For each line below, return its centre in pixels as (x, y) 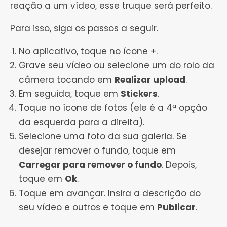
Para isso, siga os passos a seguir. (84, 29)
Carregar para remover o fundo (90, 165)
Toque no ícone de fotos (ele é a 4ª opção (113, 108)
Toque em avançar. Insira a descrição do (110, 193)
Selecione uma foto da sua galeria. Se (103, 137)
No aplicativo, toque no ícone (85, 51)
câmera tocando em (67, 80)
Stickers (139, 94)
